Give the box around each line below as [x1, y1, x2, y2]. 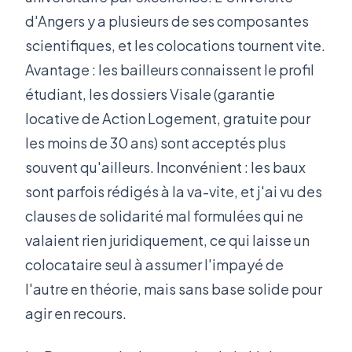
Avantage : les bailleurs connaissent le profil [25, 60, 314, 79]
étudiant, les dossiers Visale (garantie [25, 85, 275, 104]
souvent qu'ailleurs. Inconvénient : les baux [25, 158, 306, 177]
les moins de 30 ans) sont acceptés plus [25, 134, 286, 152]
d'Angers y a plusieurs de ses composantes [25, 12, 309, 31]
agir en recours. [25, 304, 126, 323]
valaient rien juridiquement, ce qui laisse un [25, 231, 310, 250]
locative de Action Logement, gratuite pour [25, 109, 310, 128]
